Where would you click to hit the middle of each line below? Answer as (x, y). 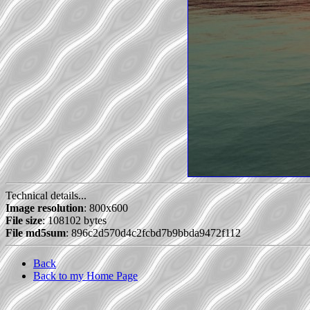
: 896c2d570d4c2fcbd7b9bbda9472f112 (153, 233)
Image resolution (45, 208)
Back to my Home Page (85, 276)
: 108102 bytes (74, 221)
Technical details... (46, 196)
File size (24, 221)
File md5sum (36, 233)
